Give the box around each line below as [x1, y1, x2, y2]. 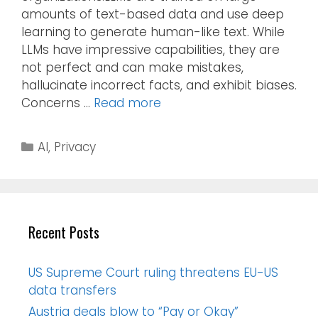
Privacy [54, 138, 97, 156]
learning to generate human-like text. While [21, 23, 285, 41]
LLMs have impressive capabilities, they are [21, 41, 280, 59]
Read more [94, 94, 161, 112]
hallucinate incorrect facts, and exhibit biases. [21, 77, 297, 94]
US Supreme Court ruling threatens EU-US [28, 264, 278, 282]
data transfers [28, 282, 116, 300]
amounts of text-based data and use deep [21, 6, 284, 23]
